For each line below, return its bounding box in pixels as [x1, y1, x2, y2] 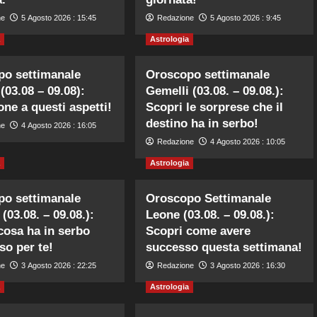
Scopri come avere [146, 224, 251, 238]
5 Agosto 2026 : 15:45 [21, 13, 96, 22]
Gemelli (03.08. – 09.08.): [146, 83, 284, 98]
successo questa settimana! [146, 240, 303, 254]
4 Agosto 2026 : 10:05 [210, 137, 286, 146]
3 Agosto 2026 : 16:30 [210, 260, 286, 270]
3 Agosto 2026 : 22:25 [21, 260, 96, 270]
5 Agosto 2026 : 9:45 [210, 13, 282, 22]
